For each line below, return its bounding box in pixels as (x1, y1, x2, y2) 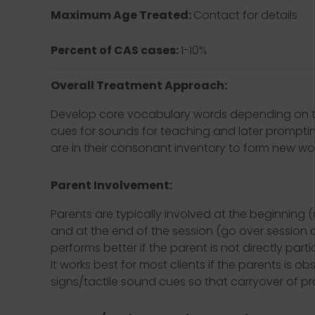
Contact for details (193, 7, 298, 23)
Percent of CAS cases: (51, 42, 181, 58)
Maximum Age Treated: (51, 7, 194, 23)
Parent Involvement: (51, 177, 173, 193)
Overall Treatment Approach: (51, 77, 228, 94)
